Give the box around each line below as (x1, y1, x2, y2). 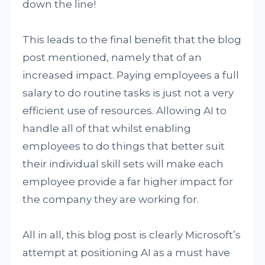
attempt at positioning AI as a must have (22, 247, 231, 258)
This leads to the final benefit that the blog (22, 34, 242, 46)
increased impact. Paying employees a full (22, 69, 240, 81)
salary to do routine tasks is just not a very (22, 87, 234, 99)
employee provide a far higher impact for (22, 176, 234, 188)
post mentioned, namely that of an (22, 51, 202, 63)
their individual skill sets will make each (22, 158, 224, 170)
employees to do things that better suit (22, 140, 225, 152)
